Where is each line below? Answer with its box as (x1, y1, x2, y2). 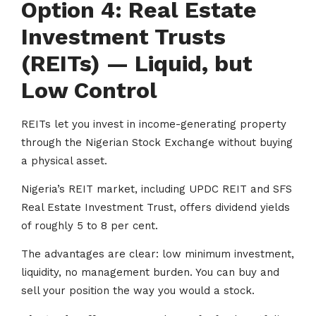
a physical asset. (21, 154, 111, 167)
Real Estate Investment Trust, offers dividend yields (21, 201, 290, 214)
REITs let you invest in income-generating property (21, 117, 286, 130)
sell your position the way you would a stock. (21, 284, 255, 298)
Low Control (21, 76, 157, 104)
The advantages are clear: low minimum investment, (21, 248, 294, 261)
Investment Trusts (21, 23, 226, 50)
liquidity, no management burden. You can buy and (21, 266, 279, 279)
